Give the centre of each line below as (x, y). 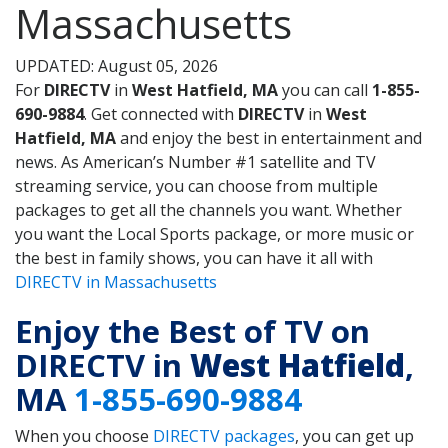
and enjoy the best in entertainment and (269, 138)
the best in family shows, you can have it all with (194, 258)
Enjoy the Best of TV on (192, 330)
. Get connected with (161, 114)
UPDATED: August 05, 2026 (116, 66)
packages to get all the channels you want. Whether (208, 210)
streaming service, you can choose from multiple (196, 186)
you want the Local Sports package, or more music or (214, 234)
